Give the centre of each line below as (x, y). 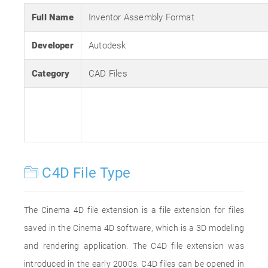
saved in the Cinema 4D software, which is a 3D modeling (134, 228)
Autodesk (107, 45)
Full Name (53, 17)
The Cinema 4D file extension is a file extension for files (134, 210)
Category (51, 74)
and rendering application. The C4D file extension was (134, 246)
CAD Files (108, 74)
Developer (53, 45)
